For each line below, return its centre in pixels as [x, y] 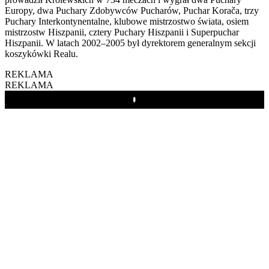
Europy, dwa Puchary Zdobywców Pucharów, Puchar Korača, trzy [132, 10]
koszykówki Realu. [41, 53]
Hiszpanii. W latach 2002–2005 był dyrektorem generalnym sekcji [130, 43]
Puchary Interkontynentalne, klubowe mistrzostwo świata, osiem [127, 21]
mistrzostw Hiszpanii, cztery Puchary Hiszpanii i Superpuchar [122, 32]
